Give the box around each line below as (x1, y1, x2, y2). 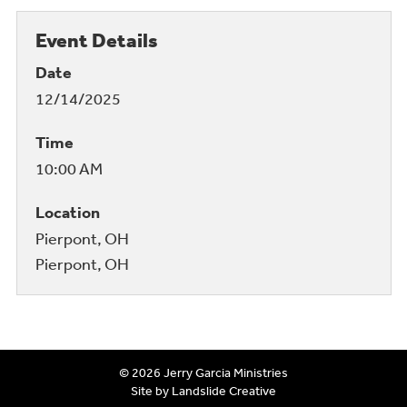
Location (35, 202, 100, 223)
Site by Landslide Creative (131, 382, 276, 400)
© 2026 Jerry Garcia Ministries (119, 364, 288, 382)
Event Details (35, 27, 158, 54)
